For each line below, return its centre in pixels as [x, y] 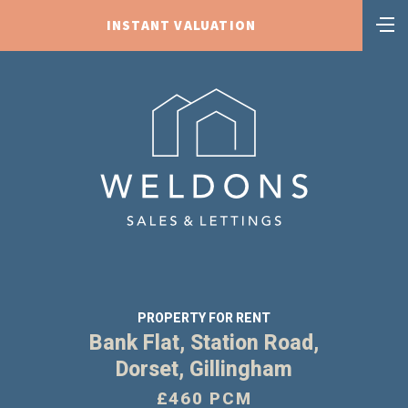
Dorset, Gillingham [204, 369]
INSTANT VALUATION [181, 25]
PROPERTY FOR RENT [204, 318]
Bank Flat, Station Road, [204, 342]
